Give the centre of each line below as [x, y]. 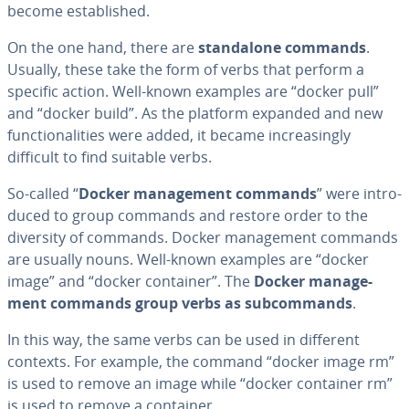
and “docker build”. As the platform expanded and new [195, 113]
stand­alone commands [282, 47]
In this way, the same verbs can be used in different [184, 340]
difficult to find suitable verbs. [110, 157]
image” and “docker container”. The [131, 281]
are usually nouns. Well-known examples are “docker [188, 259]
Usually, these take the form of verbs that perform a [186, 69]
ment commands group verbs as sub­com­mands [180, 303]
